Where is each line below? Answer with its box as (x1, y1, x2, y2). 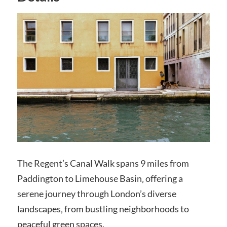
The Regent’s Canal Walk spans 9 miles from (17, 158, 189, 169)
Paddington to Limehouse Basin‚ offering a (17, 173, 183, 184)
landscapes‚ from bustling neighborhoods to (17, 203, 189, 215)
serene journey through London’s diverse (17, 188, 176, 200)
